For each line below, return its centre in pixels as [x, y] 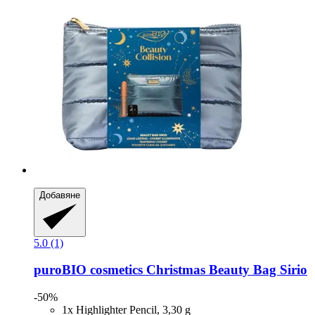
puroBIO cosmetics [88, 270]
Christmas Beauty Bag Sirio [225, 270]
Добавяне [60, 195]
